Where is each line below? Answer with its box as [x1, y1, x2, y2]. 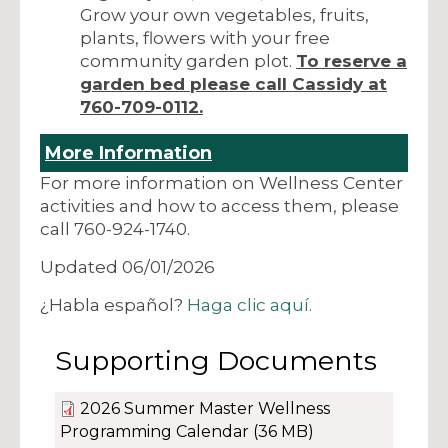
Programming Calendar [60, 421, 253, 441]
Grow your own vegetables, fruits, [80, 4, 369, 25]
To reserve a [296, 50, 407, 71]
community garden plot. [80, 50, 296, 71]
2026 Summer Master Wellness [80, 398, 330, 418]
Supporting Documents [55, 343, 377, 377]
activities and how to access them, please [40, 195, 399, 216]
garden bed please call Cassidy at [80, 73, 387, 94]
